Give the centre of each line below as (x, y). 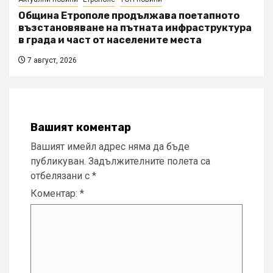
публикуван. (58, 161)
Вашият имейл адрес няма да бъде (110, 146)
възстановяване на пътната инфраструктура (135, 27)
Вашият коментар (81, 127)
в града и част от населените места (110, 40)
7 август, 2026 (51, 60)
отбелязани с (61, 175)
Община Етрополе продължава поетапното (129, 15)
